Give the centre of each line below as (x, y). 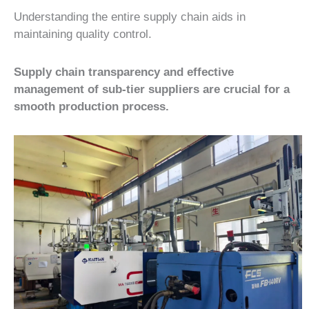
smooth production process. (91, 106)
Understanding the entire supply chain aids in (130, 17)
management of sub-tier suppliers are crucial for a (152, 89)
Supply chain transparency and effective (124, 72)
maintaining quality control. (83, 34)
